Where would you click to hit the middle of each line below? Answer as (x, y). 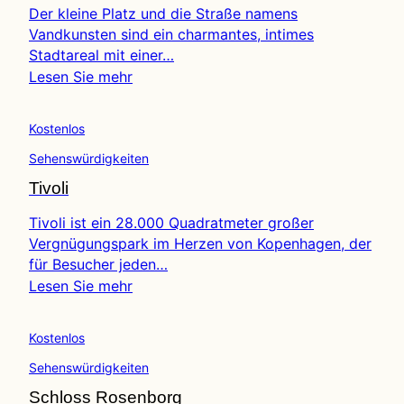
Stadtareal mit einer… (101, 55)
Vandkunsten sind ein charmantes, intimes (171, 34)
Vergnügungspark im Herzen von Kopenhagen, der (200, 243)
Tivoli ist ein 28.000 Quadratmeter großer (171, 222)
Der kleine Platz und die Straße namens (163, 13)
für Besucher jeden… (98, 264)
